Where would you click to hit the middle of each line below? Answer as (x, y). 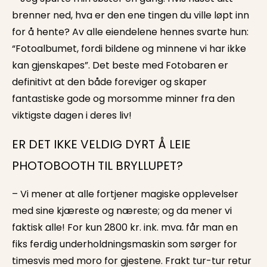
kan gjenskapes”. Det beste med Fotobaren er (120, 66)
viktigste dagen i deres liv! (72, 116)
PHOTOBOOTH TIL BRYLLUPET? (97, 166)
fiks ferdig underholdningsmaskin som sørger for (125, 244)
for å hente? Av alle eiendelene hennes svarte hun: (130, 32)
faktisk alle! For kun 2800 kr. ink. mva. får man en (125, 228)
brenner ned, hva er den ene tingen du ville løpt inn (131, 15)
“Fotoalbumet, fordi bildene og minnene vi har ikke (129, 49)
